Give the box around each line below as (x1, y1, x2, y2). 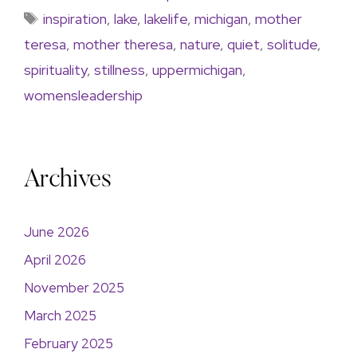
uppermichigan (152, 61, 242, 79)
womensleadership (24, 86, 143, 104)
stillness (94, 61, 145, 79)
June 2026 (24, 223, 89, 241)
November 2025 (24, 279, 124, 296)
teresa (24, 35, 66, 53)
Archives (24, 167, 112, 193)
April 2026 (24, 251, 86, 269)
